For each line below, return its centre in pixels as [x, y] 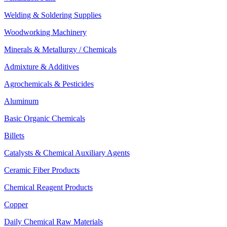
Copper [16, 204]
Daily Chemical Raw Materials [53, 222]
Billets [14, 136]
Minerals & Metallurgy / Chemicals [60, 49]
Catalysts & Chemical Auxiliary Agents [67, 153]
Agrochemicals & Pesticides [49, 84]
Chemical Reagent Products [48, 187]
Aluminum [21, 101]
